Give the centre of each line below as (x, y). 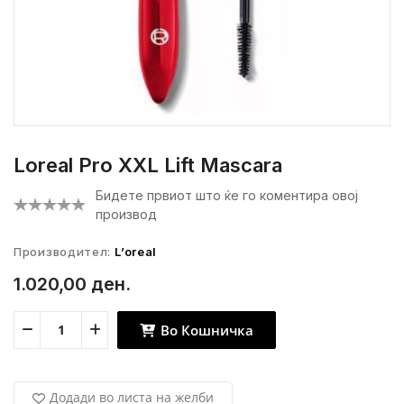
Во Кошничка (205, 330)
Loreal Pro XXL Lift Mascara (148, 165)
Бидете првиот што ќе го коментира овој (227, 195)
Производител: (63, 252)
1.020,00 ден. (72, 284)
